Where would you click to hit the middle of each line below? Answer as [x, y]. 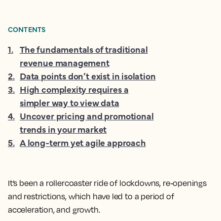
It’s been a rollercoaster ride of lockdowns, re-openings [107, 183]
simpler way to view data [70, 102]
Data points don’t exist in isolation [88, 76]
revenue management [65, 62]
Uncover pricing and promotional [87, 116]
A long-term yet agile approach [83, 142]
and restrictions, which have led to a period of [91, 196]
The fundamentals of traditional [84, 49]
